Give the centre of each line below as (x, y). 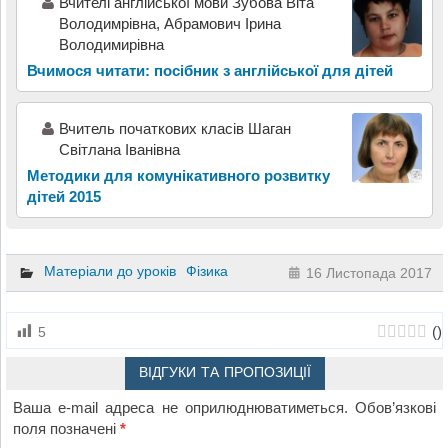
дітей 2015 (63, 196)
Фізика (206, 271)
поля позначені (67, 429)
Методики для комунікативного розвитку (178, 175)
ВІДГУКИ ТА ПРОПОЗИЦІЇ (224, 372)
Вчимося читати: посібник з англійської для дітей (209, 70)
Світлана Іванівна (119, 149)
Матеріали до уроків (109, 271)
